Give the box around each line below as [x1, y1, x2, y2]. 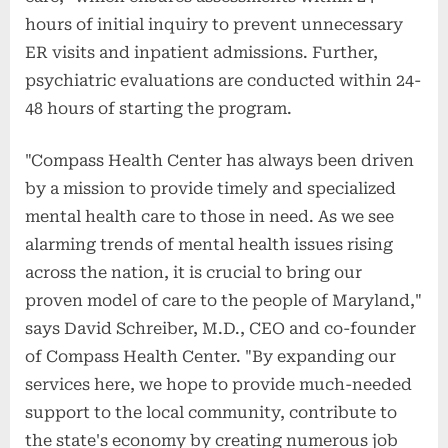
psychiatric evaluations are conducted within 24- [25, 70, 421, 90]
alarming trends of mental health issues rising [25, 234, 393, 254]
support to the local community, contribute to [25, 402, 397, 422]
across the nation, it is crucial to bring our [25, 262, 362, 282]
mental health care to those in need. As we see [25, 206, 394, 226]
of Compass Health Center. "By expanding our [25, 346, 396, 366]
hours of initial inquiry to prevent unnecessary [25, 14, 403, 34]
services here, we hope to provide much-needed [25, 374, 412, 394]
